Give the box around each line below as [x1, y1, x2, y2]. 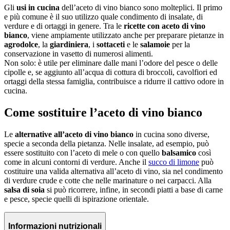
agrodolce [4, 40, 38, 49]
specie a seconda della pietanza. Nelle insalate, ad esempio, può [4, 139, 209, 148]
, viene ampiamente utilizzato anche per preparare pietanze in [27, 31, 224, 40]
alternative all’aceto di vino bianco [15, 130, 133, 139]
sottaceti [97, 40, 125, 49]
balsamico [162, 148, 196, 158]
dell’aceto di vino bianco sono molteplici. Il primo [60, 3, 222, 12]
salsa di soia [4, 185, 45, 195]
